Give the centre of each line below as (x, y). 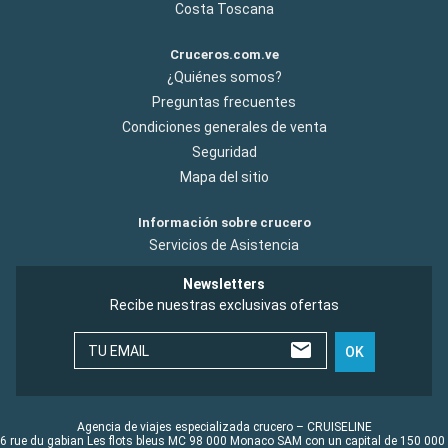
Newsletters (224, 283)
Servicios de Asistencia (224, 244)
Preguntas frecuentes (224, 101)
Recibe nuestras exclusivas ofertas (224, 304)
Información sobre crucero (224, 222)
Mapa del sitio (224, 176)
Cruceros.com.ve (224, 54)
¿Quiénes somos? (224, 76)
